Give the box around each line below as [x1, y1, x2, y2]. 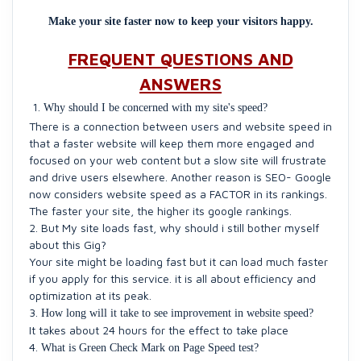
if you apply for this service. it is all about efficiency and [29, 271, 316, 285]
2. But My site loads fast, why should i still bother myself [29, 220, 319, 234]
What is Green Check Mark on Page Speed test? [41, 341, 259, 354]
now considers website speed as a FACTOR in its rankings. [29, 186, 327, 201]
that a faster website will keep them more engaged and [29, 135, 314, 150]
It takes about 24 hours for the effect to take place [29, 322, 288, 337]
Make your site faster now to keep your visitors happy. [48, 15, 313, 27]
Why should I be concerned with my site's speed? [44, 101, 268, 114]
